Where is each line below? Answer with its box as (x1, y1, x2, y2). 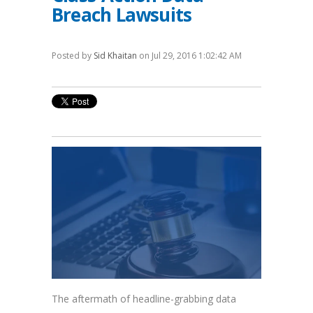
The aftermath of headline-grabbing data (52, 291, 236, 305)
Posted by (52, 50, 94, 62)
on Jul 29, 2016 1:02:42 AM (137, 50, 242, 62)
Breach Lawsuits (52, 2, 192, 28)
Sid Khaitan (94, 50, 137, 62)
